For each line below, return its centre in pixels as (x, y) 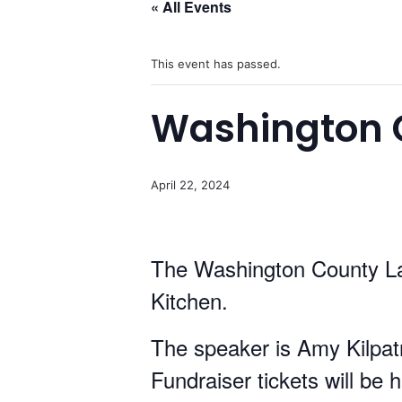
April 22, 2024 (190, 185)
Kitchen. (196, 300)
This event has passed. (216, 64)
